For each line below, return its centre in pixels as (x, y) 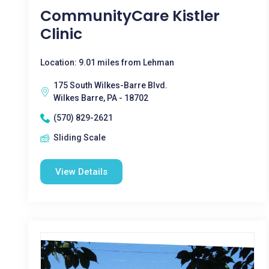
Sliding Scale (80, 138)
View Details (81, 172)
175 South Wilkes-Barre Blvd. (110, 85)
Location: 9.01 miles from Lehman (107, 62)
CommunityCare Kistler (130, 16)
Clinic (61, 34)
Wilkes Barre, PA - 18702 (101, 98)
